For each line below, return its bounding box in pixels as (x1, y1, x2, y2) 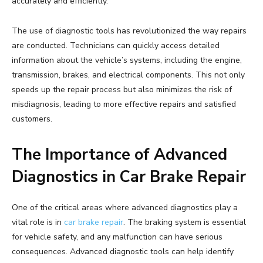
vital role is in (12, 217, 64, 228)
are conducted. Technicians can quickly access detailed (12, 40, 220, 52)
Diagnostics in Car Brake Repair (12, 166, 246, 188)
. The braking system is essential (123, 217, 246, 228)
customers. (12, 113, 52, 125)
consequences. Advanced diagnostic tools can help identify (12, 246, 234, 258)
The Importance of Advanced (12, 144, 227, 166)
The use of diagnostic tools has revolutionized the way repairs (12, 25, 247, 37)
